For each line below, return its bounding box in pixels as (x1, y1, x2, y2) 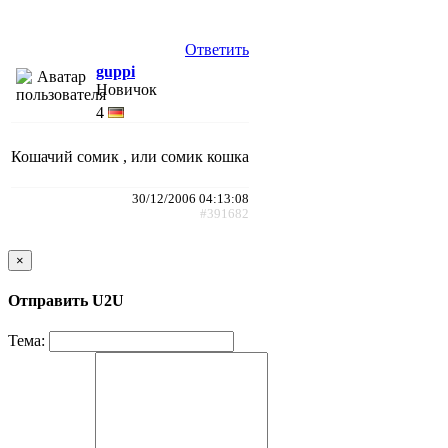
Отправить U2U (8, 292, 124, 310)
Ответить (185, 40, 249, 58)
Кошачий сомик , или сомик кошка (11, 147, 249, 165)
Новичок (96, 80, 157, 98)
